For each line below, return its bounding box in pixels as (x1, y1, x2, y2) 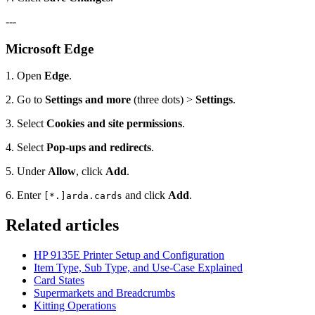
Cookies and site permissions (46, 117, 182, 130)
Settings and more (45, 94, 131, 106)
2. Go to (6, 94, 45, 106)
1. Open (6, 70, 44, 82)
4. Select (6, 141, 46, 154)
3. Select (6, 117, 46, 130)
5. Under (6, 165, 48, 178)
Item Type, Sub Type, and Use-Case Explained (34, 262, 243, 274)
